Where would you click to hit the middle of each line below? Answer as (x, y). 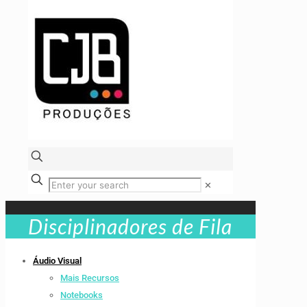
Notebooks (82, 295)
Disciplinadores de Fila (130, 226)
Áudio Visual (57, 261)
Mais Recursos (90, 278)
